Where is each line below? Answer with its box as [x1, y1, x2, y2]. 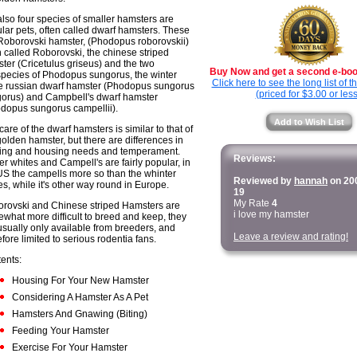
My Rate [233, 198, 272, 209]
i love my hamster [233, 209, 309, 220]
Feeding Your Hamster [12, 325, 109, 336]
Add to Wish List [274, 117, 344, 127]
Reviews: [233, 153, 276, 164]
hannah [294, 175, 328, 186]
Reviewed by [233, 175, 294, 186]
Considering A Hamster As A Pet [12, 292, 148, 303]
